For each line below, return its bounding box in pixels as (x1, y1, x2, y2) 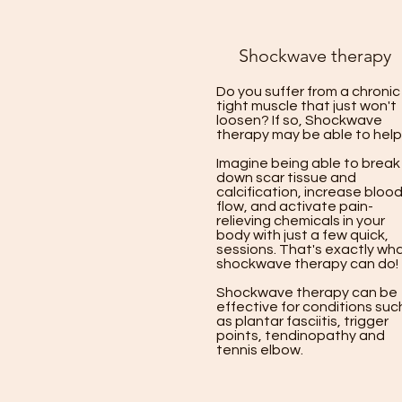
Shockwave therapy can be (216, 285, 398, 300)
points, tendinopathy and (216, 328, 385, 343)
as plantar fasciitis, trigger (216, 314, 389, 328)
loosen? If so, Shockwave (216, 113, 382, 127)
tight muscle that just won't (216, 99, 397, 113)
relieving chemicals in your (216, 214, 385, 228)
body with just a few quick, (216, 228, 389, 242)
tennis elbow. (216, 343, 303, 357)
